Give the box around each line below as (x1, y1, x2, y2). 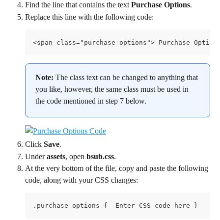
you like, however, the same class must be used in (35, 85, 191, 94)
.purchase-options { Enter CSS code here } (33, 202, 198, 210)
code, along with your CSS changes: (25, 176, 138, 185)
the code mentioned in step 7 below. (35, 97, 146, 106)
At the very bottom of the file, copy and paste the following (25, 164, 210, 173)
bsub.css (86, 152, 114, 161)
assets (47, 152, 65, 161)
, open (65, 152, 86, 161)
